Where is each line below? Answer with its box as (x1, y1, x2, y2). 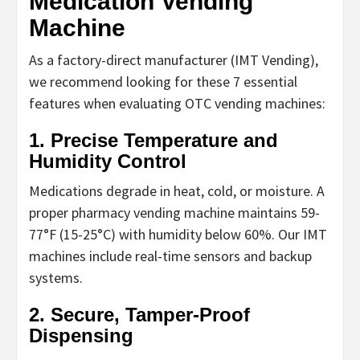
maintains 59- (235, 203, 320, 223)
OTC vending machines (185, 94, 322, 113)
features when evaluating (29, 94, 185, 113)
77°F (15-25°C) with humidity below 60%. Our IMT (29, 225, 327, 244)
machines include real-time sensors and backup (29, 247, 312, 266)
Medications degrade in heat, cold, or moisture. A (29, 182, 325, 201)
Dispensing (29, 325, 133, 347)
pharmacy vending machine (72, 203, 235, 223)
